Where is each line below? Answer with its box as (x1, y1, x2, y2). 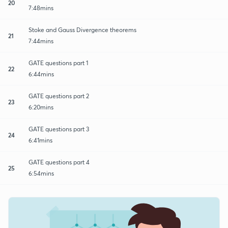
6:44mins (28, 70, 54, 78)
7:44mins (28, 37, 53, 45)
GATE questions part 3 (28, 125, 89, 133)
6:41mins (28, 136, 52, 144)
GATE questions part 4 (28, 158, 90, 166)
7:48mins (28, 4, 53, 12)
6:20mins (28, 103, 53, 111)
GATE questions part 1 (28, 59, 88, 67)
